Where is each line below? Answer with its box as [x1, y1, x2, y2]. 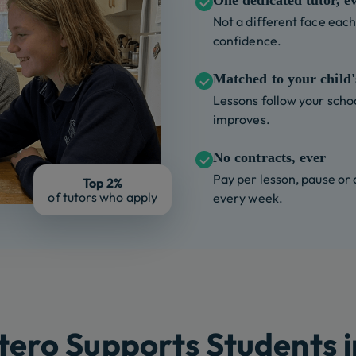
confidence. [213, 33, 281, 49]
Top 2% [82, 175, 123, 192]
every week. [213, 190, 283, 207]
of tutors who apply [48, 189, 157, 206]
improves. [213, 111, 270, 128]
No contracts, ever [213, 149, 327, 166]
